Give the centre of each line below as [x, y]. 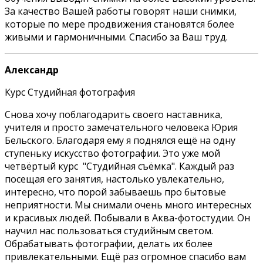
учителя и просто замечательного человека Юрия [121, 127]
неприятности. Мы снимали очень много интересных [128, 205]
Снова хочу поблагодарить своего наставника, [114, 114]
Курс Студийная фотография [70, 92]
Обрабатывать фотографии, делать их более [109, 243]
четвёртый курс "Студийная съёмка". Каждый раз [119, 166]
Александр [32, 70]
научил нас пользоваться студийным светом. [109, 230]
